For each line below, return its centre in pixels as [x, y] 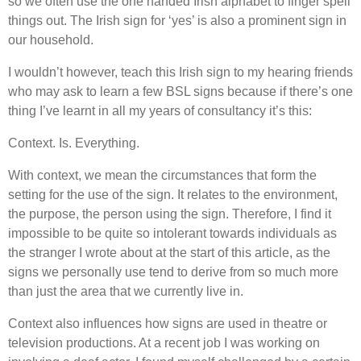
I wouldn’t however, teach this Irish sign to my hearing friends [180, 72]
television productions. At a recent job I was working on [164, 342]
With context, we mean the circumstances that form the [162, 175]
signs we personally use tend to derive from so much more [173, 272]
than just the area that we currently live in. [126, 291]
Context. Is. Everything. [74, 143]
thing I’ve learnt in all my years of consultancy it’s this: [160, 110]
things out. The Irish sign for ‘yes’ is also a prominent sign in [177, 20]
